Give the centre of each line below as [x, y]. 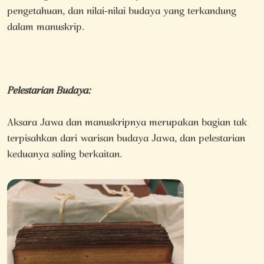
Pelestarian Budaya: [49, 91]
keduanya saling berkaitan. [65, 155]
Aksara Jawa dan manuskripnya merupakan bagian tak [127, 123]
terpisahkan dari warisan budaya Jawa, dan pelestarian [126, 139]
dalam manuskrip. [46, 28]
